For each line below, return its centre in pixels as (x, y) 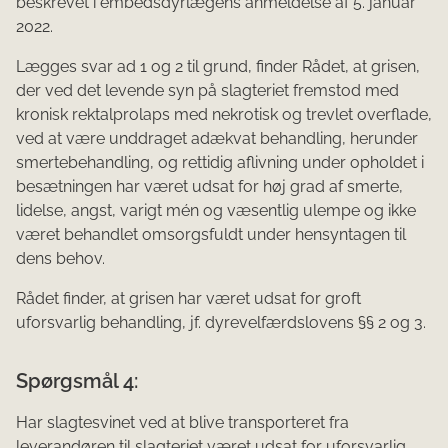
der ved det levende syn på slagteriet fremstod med (207, 91)
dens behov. (60, 259)
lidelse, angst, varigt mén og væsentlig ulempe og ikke (216, 211)
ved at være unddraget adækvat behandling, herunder (217, 139)
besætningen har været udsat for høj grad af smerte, (209, 187)
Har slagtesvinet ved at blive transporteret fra (182, 423)
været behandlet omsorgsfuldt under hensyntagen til (211, 235)
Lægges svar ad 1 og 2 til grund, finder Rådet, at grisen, (218, 67)
